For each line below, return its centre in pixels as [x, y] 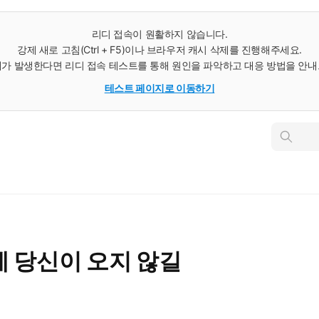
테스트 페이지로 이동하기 [159, 88]
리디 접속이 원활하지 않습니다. [159, 34]
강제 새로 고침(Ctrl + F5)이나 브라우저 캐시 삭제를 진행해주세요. [159, 49]
